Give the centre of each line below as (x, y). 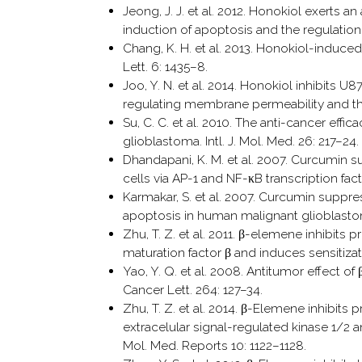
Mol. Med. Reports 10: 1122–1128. (215, 345)
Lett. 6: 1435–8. (165, 66)
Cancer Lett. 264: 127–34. (193, 289)
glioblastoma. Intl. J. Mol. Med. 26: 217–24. (241, 141)
